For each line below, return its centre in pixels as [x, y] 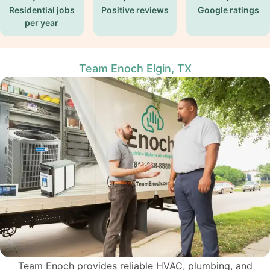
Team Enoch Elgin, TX [135, 68]
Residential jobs [42, 10]
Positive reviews [135, 10]
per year [42, 23]
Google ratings [228, 10]
